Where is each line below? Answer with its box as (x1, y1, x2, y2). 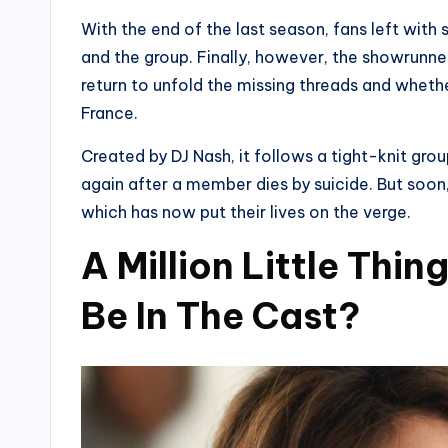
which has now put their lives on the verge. (81, 202, 411, 222)
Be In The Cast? (81, 293, 360, 339)
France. (81, 103, 138, 123)
